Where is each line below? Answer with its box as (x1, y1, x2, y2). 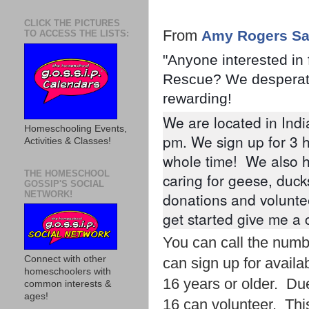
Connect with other (24, 254, 106, 264)
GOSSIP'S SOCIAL (24, 178, 104, 189)
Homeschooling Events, (24, 123, 127, 134)
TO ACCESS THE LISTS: (24, 28, 129, 39)
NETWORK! (24, 188, 72, 199)
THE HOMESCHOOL (24, 168, 110, 179)
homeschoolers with (24, 266, 111, 277)
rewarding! (163, 90, 236, 106)
